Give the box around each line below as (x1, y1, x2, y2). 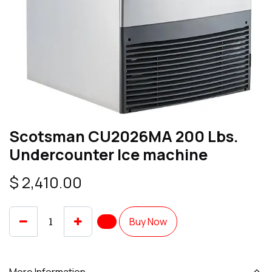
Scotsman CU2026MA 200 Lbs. (9, 126, 238, 147)
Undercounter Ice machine (9, 144, 208, 165)
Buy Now (129, 215, 167, 228)
